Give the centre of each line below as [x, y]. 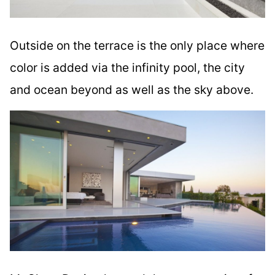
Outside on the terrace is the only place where [137, 45]
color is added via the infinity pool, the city [127, 67]
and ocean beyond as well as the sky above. [132, 89]
